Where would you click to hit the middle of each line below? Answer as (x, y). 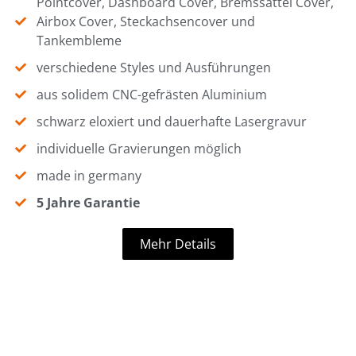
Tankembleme (79, 41)
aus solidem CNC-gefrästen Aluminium (152, 95)
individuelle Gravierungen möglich (139, 149)
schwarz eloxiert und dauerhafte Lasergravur (172, 122)
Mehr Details (178, 244)
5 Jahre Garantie (89, 203)
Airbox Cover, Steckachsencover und (146, 22)
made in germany (89, 176)
